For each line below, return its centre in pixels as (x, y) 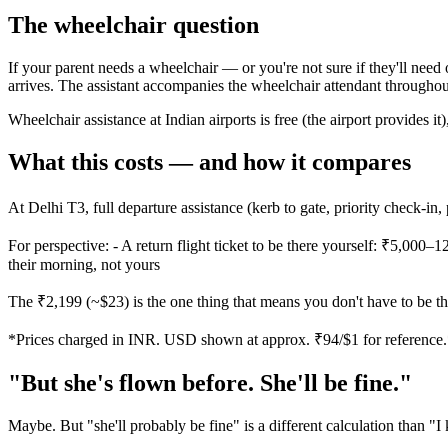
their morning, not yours (84, 264)
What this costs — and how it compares (209, 161)
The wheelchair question (133, 25)
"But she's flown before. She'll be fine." (210, 382)
